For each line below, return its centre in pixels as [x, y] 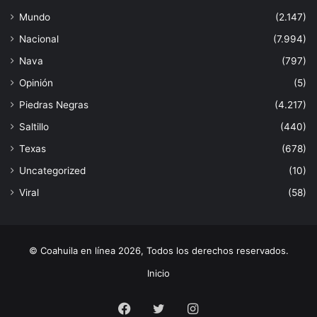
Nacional [39, 39]
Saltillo [34, 126]
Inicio [158, 273]
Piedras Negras [54, 104]
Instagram [227, 307]
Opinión [36, 82]
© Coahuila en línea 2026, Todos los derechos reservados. [158, 250]
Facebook [160, 307]
